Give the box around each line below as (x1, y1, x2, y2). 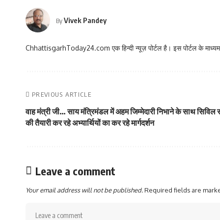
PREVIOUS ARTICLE (32, 90, 91, 98)
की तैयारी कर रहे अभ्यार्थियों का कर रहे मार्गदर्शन (26, 118, 154, 128)
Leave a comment (35, 164, 115, 178)
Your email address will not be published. (26, 186, 143, 194)
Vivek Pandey (64, 15, 107, 25)
